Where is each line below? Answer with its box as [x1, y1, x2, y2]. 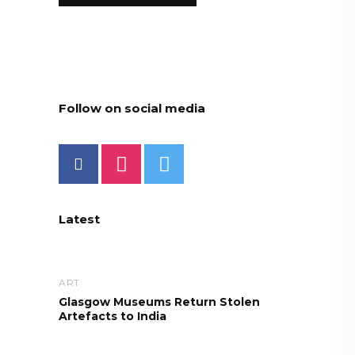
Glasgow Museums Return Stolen [59, 294, 260, 309]
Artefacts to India [59, 308, 166, 323]
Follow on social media [59, 101, 205, 116]
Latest [59, 212, 100, 227]
